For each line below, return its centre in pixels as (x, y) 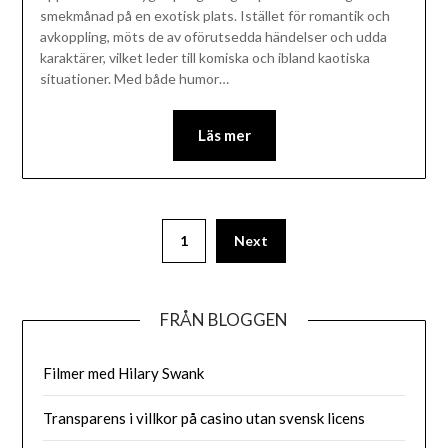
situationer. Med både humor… (134, 79)
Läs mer (224, 135)
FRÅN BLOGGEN (224, 319)
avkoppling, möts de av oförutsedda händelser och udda (213, 37)
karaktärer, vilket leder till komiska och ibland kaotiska (204, 58)
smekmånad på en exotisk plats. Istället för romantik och (214, 16)
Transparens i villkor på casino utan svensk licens (204, 417)
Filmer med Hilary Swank (124, 372)
